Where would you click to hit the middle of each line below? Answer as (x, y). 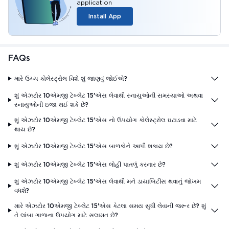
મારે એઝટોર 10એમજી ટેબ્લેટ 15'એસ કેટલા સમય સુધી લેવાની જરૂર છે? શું (110, 205)
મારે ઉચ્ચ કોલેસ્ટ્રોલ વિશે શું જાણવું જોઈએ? (71, 78)
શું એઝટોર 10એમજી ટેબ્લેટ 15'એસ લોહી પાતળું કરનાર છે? (90, 164)
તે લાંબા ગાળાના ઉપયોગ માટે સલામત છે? (66, 215)
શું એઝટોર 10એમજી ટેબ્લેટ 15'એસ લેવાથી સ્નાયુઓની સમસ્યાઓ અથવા (109, 95)
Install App (105, 16)
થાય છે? (25, 129)
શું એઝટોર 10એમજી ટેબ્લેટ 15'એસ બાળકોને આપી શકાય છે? (94, 146)
